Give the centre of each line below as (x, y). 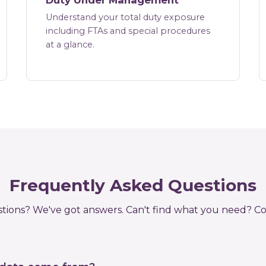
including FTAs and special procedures (128, 31)
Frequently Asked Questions (133, 186)
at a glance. (70, 45)
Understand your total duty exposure (125, 18)
